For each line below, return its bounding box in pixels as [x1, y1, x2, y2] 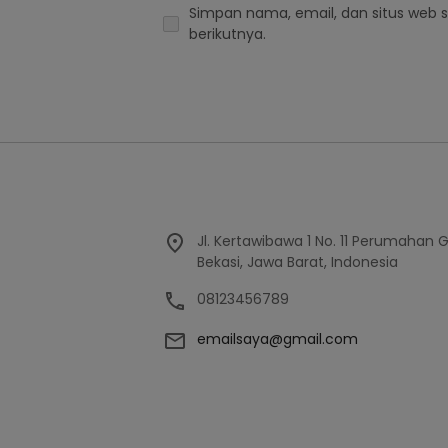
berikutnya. [189, 24, 266, 44]
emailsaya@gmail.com [197, 329, 358, 349]
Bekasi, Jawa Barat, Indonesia [197, 252, 398, 272]
